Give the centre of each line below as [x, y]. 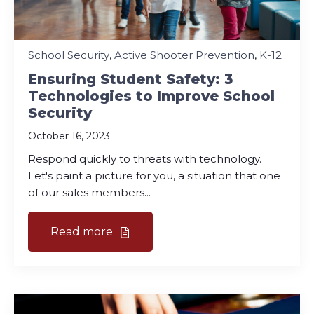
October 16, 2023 [69, 136]
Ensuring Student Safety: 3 [130, 79]
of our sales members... [89, 192]
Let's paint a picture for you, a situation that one [154, 175]
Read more [83, 231]
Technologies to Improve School [151, 96]
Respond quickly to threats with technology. [145, 158]
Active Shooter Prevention [184, 55]
